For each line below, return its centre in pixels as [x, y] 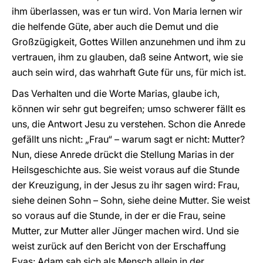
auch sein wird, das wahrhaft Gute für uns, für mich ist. [129, 72]
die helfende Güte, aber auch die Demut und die [115, 26]
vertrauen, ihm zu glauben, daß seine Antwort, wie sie [127, 57]
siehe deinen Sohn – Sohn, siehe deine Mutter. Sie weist [131, 200]
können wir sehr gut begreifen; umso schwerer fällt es [129, 109]
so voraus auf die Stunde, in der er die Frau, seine [119, 215]
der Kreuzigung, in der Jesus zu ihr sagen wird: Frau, [126, 185]
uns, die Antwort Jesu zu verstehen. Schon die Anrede [129, 124]
